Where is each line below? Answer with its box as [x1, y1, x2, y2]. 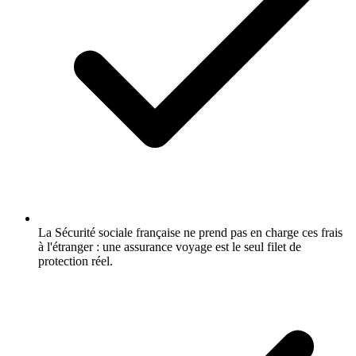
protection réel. [38, 253, 113, 268]
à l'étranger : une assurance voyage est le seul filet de [38, 239, 301, 253]
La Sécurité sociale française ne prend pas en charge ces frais [38, 225, 342, 239]
